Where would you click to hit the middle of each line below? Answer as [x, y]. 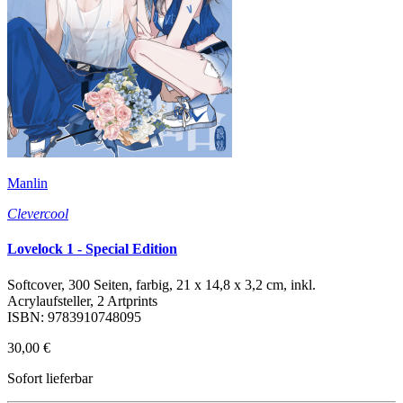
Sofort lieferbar [50, 378]
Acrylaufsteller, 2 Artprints [82, 300]
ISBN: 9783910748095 [74, 317]
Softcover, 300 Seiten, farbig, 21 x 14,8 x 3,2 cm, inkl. [161, 284]
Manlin [27, 183]
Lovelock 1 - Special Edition [92, 249]
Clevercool [38, 213]
